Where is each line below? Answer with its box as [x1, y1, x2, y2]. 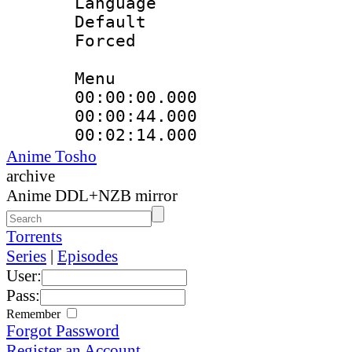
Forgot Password [6, 321, 119, 340]
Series [6, 246, 46, 266]
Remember [6, 306, 64, 321]
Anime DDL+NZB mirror [6, 185, 178, 205]
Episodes [57, 246, 118, 266]
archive [6, 166, 55, 185]
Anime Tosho [6, 146, 97, 166]
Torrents [6, 226, 62, 246]
